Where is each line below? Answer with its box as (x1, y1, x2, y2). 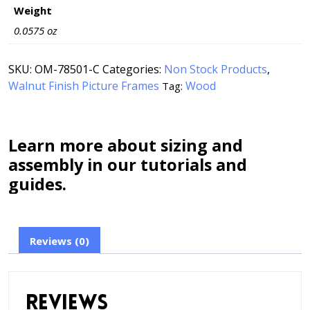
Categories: (102, 62, 164, 77)
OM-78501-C (35, 62, 100, 77)
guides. (8, 173, 66, 196)
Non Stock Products (164, 62, 267, 77)
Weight (13, 3, 52, 17)
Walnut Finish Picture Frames (8, 78, 159, 94)
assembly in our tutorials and (8, 154, 247, 176)
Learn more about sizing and (8, 134, 243, 157)
